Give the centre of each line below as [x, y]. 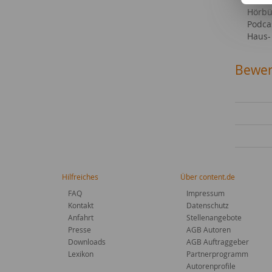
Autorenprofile [211, 266]
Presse [80, 229]
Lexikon [81, 254]
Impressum [206, 193]
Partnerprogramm [217, 254]
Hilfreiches [80, 177]
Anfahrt [81, 217]
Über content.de [208, 177]
